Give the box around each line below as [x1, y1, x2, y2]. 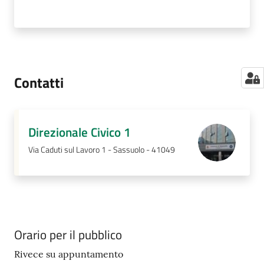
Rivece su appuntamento [14, 247, 123, 260]
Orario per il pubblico [14, 225, 122, 244]
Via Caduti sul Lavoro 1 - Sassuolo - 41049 [28, 143, 175, 156]
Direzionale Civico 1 [28, 122, 131, 141]
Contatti [14, 71, 64, 93]
